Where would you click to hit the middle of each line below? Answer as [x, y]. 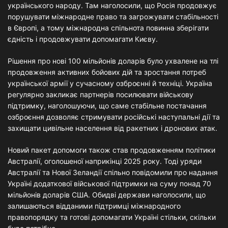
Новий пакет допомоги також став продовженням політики [111, 150]
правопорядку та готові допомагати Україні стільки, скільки [112, 217]
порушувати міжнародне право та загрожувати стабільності [113, 17]
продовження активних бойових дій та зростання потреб [107, 72]
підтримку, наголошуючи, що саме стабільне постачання [107, 106]
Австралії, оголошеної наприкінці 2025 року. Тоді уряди [105, 161]
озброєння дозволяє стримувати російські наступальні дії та [114, 117]
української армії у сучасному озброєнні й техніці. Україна [110, 83]
